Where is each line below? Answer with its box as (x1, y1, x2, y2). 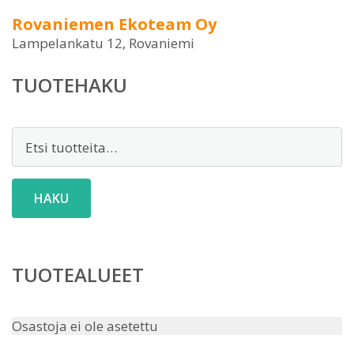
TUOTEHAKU (12, 72, 127, 98)
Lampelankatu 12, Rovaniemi (12, 34, 194, 52)
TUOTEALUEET (12, 262, 144, 288)
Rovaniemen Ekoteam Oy (12, 13, 217, 35)
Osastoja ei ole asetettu (12, 317, 158, 335)
